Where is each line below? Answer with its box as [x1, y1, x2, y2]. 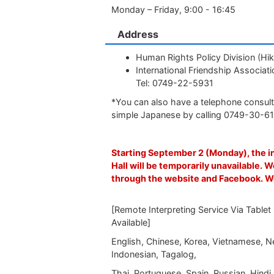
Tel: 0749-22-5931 [136, 78, 214, 88]
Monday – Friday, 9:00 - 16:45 [111, 4, 238, 15]
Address [117, 28, 158, 40]
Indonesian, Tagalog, [111, 249, 196, 259]
